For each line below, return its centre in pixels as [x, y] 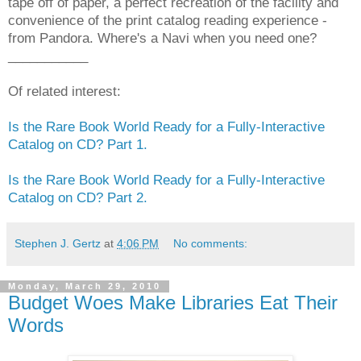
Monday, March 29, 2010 [85, 286]
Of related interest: [64, 91]
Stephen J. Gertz [58, 243]
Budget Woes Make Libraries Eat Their [173, 302]
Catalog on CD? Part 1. [78, 144]
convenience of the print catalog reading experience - [168, 20]
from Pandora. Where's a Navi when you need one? [162, 37]
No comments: [211, 243]
